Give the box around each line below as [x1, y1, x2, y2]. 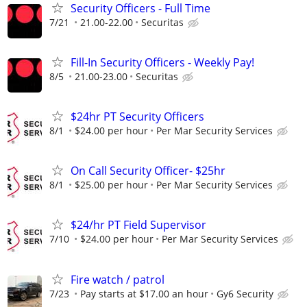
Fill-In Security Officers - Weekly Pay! [71, 54, 254, 70]
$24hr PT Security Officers [71, 108, 204, 124]
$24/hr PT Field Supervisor [71, 217, 206, 233]
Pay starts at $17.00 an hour [80, 286, 208, 300]
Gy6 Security [217, 286, 273, 300]
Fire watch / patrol [71, 271, 164, 287]
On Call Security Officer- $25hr [71, 163, 225, 179]
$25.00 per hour [75, 178, 148, 192]
